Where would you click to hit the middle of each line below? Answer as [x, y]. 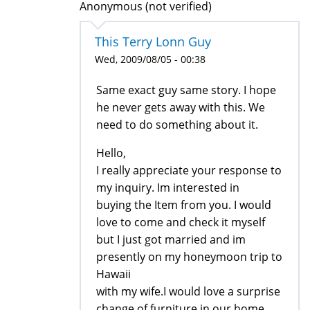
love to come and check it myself [181, 222]
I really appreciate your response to [189, 170]
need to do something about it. [177, 124]
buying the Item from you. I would [184, 204]
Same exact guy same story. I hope [186, 90]
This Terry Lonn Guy [153, 41]
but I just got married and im [171, 239]
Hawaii [113, 274]
